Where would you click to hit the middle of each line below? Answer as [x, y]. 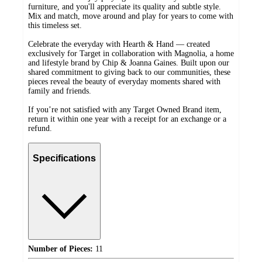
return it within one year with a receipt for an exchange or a [127, 119]
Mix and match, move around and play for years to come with [131, 16]
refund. [40, 128]
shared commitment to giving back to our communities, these [129, 72]
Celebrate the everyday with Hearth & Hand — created [119, 44]
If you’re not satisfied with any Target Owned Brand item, [125, 109]
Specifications [64, 158]
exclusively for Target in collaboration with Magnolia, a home [131, 53]
